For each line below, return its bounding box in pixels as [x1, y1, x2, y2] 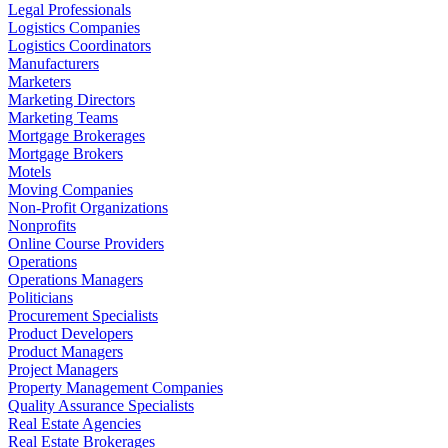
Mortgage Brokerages [8, 126, 145, 144]
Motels [8, 162, 51, 180]
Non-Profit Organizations [8, 198, 168, 216]
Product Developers [8, 324, 133, 342]
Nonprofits [8, 216, 76, 234]
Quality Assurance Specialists [8, 396, 194, 414]
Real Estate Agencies [8, 414, 141, 432]
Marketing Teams [8, 108, 118, 126]
